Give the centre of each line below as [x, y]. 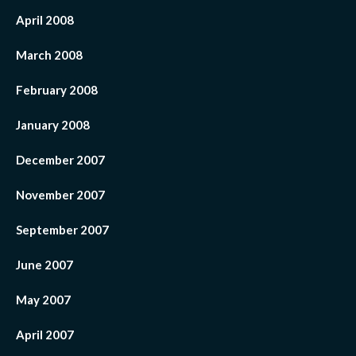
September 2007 [62, 230]
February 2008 [57, 90]
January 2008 [53, 125]
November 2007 [60, 195]
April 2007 [45, 335]
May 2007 [43, 300]
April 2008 [45, 20]
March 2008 [49, 55]
